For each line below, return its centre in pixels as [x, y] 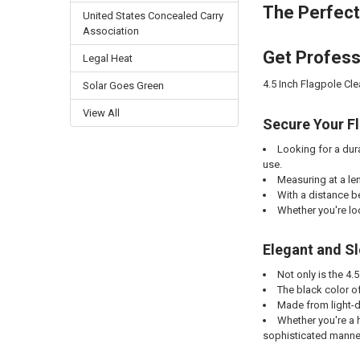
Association [110, 31]
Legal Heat [107, 59]
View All [101, 113]
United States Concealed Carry [153, 16]
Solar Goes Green [123, 86]
